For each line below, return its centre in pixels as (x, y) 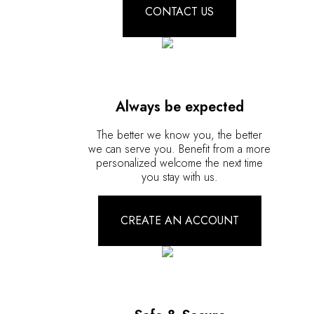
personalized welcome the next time (179, 163)
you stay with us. (179, 177)
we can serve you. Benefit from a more (179, 149)
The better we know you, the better (179, 135)
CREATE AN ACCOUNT (179, 220)
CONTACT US (179, 11)
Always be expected (179, 107)
